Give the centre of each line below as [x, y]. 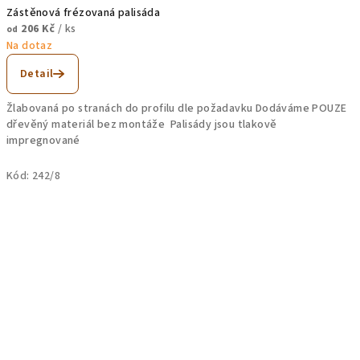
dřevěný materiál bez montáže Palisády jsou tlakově [142, 125]
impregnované [45, 141]
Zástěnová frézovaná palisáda [84, 13]
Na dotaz [30, 46]
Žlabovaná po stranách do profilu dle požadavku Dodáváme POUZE [177, 109]
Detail [37, 74]
